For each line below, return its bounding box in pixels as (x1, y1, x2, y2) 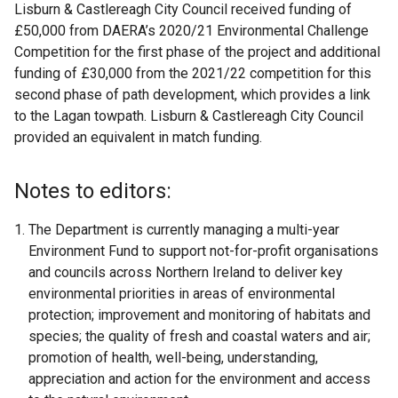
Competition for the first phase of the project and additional (14, 44, 380, 61)
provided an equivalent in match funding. (14, 129, 262, 147)
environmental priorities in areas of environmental (28, 285, 335, 303)
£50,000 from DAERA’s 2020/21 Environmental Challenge (14, 22, 369, 40)
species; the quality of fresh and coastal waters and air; (28, 328, 370, 346)
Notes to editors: (14, 179, 171, 204)
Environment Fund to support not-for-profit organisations (28, 243, 378, 260)
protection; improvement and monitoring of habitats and (28, 306, 370, 324)
